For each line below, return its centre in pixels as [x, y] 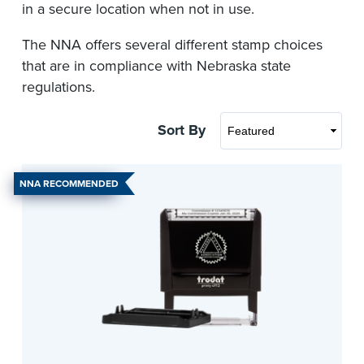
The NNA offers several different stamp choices [172, 44]
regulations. [58, 87]
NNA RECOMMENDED [69, 183]
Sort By [182, 130]
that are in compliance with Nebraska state [156, 65]
